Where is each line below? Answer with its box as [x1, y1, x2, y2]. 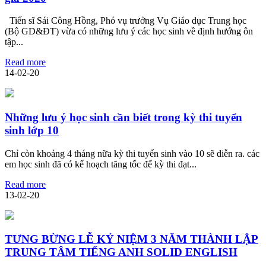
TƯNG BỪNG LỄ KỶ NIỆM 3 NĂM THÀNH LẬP [5, 233, 258, 246]
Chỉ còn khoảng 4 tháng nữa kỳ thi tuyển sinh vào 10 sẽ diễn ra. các [5, 148, 259, 159]
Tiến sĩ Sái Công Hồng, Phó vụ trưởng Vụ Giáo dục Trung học [5, 15, 246, 26]
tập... [5, 37, 23, 47]
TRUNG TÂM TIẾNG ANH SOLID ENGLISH [5, 246, 237, 259]
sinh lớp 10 [5, 123, 59, 137]
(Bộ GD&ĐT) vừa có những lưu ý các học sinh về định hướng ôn [5, 26, 253, 37]
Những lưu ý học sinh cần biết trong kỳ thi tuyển [5, 110, 242, 123]
